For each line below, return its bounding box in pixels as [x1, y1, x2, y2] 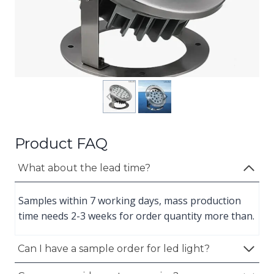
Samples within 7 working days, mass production [18, 193, 241, 207]
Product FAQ [15, 134, 108, 152]
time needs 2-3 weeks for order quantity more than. [18, 209, 254, 223]
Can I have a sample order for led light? [18, 242, 210, 254]
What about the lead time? [18, 161, 150, 174]
